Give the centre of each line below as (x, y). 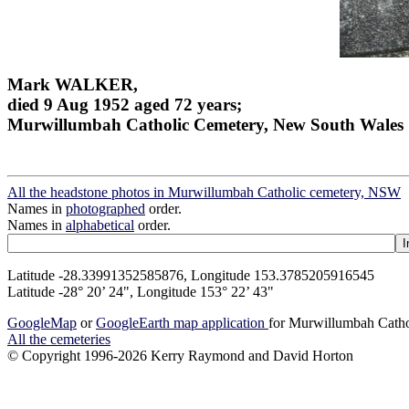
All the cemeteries (59, 340)
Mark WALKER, (73, 84)
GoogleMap (42, 323)
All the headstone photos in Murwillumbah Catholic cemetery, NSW (204, 193)
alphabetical (100, 225)
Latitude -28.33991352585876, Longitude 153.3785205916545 (191, 276)
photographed (105, 209)
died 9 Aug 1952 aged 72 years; (125, 104)
